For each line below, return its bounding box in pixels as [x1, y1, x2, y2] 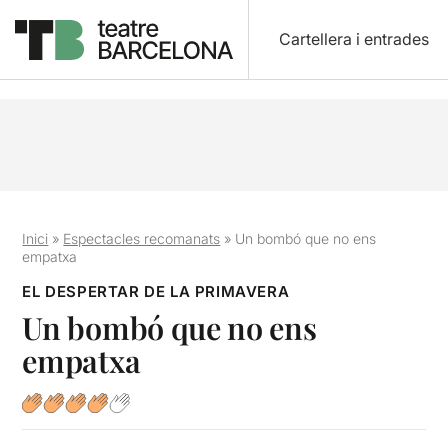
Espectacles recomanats [63, 230, 221, 247]
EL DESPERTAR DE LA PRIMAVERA [22, 282, 290, 301]
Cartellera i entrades [278, 29, 429, 49]
